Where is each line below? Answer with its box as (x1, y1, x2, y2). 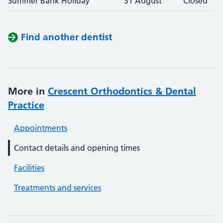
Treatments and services (14, 183, 101, 193)
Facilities (14, 163, 44, 173)
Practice (8, 99, 44, 111)
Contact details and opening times (14, 143, 140, 153)
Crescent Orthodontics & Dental (48, 85, 196, 97)
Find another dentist (21, 31, 112, 43)
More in (8, 85, 48, 97)
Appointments (14, 123, 67, 133)
